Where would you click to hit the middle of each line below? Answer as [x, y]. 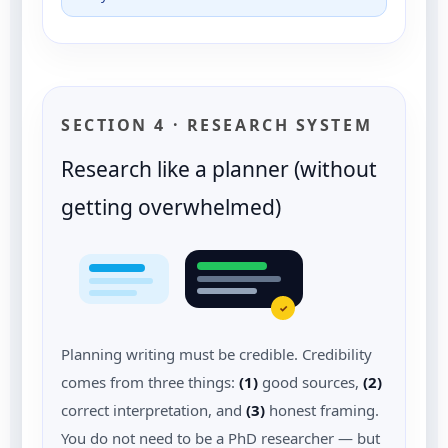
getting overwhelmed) [171, 206]
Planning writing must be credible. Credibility [216, 353]
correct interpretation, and [153, 409]
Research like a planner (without [219, 168]
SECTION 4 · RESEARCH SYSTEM [217, 124]
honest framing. [322, 409]
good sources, [310, 381]
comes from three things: [150, 381]
